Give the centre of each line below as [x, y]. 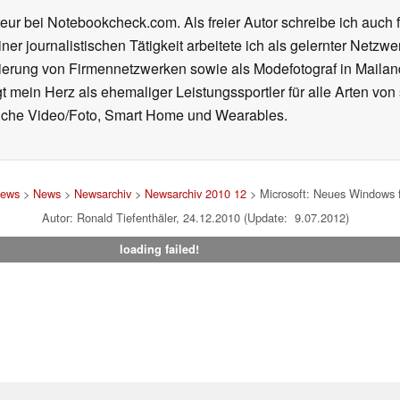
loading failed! [159, 250]
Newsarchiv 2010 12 [196, 194]
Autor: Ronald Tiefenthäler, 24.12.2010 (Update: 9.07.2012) [196, 218]
